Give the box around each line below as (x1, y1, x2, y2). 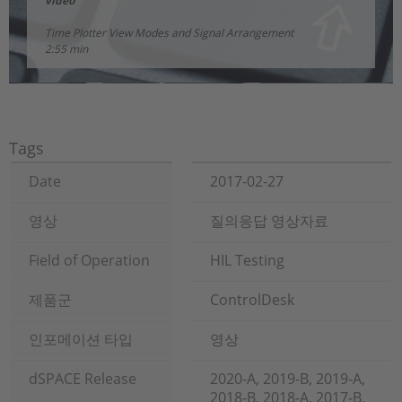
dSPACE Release (29, 369, 136, 389)
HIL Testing (210, 250, 284, 270)
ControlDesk (210, 290, 294, 310)
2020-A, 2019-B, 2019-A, (210, 369, 365, 389)
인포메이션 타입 (29, 329, 133, 349)
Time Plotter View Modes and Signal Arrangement (45, 25, 293, 40)
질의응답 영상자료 (210, 211, 328, 231)
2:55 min (45, 41, 88, 57)
